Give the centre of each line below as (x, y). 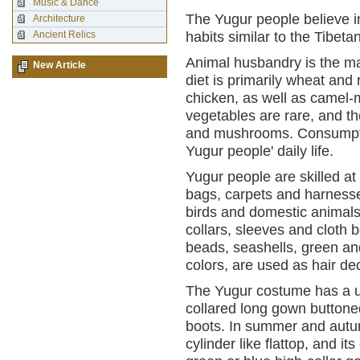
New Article (59, 65)
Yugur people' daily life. (260, 151)
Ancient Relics (64, 35)
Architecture (59, 18)
